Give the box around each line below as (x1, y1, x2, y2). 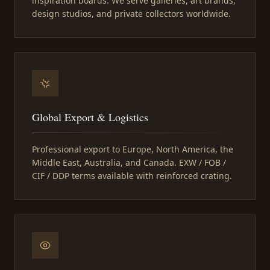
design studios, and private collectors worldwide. (32, 7, 231, 19)
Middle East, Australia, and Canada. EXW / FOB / (32, 156, 226, 168)
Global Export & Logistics (32, 109, 148, 124)
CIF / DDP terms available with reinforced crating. (32, 169, 232, 181)
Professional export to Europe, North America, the (32, 143, 233, 155)
